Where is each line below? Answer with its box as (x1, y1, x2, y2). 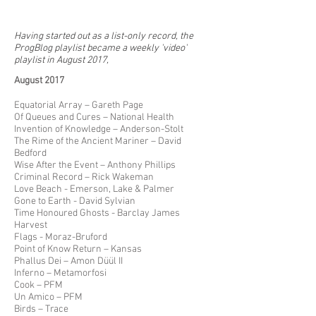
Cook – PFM (14, 279, 63, 291)
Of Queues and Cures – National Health (14, 111, 174, 123)
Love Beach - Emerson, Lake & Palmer (14, 183, 174, 195)
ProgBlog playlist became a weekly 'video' (14, 42, 187, 54)
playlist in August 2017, (14, 54, 111, 66)
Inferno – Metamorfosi (14, 267, 107, 279)
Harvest (14, 219, 47, 231)
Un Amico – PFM (14, 291, 83, 303)
